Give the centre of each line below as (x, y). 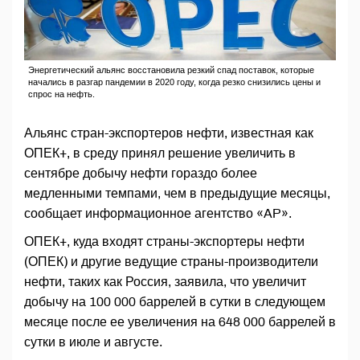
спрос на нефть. (61, 94)
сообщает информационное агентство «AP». (158, 214)
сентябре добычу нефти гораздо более (141, 174)
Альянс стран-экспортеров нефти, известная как (169, 133)
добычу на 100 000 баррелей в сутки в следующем (175, 302)
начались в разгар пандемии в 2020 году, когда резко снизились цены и (174, 82)
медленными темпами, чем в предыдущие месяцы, (177, 194)
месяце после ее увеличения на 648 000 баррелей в (180, 322)
